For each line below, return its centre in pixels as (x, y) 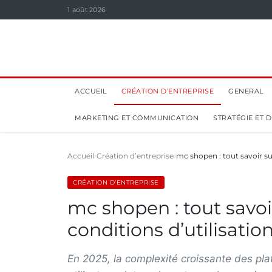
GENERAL (246, 91)
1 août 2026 (87, 10)
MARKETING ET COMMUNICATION (137, 118)
